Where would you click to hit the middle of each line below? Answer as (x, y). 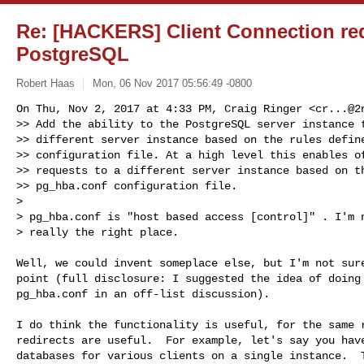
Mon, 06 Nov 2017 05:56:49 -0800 (172, 83)
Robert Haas (45, 83)
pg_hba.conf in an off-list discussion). (143, 294)
